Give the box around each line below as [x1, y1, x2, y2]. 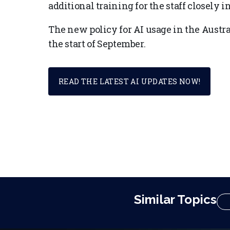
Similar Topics [134, 191, 217, 207]
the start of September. [48, 37, 146, 50]
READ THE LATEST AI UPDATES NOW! [59, 76, 201, 86]
